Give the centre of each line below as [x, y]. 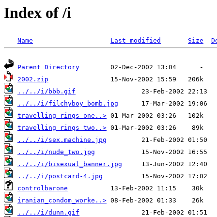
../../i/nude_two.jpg [56, 152]
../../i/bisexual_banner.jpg [70, 164]
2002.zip [33, 79]
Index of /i [38, 13]
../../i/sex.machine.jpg [62, 140]
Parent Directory [48, 67]
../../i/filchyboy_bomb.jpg [68, 104]
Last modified [136, 41]
